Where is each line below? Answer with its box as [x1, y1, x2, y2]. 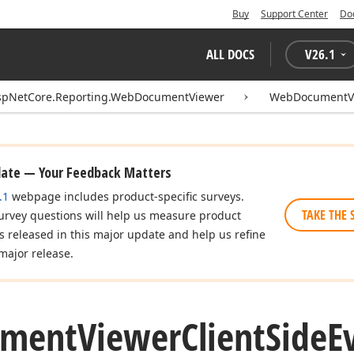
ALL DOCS [206, 45, 254, 63]
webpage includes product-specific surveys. [9, 189, 244, 204]
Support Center [261, 7, 328, 21]
